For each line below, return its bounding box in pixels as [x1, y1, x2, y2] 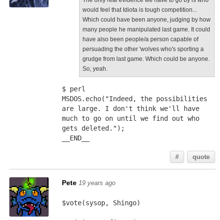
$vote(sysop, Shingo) [61, 199, 140, 207]
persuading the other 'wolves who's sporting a [82, 46, 204, 53]
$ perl [61, 85, 85, 93]
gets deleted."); [61, 124, 125, 132]
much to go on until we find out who [61, 114, 199, 122]
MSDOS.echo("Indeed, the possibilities [61, 95, 207, 103]
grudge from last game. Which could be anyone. [82, 55, 210, 62]
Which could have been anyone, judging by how [82, 16, 211, 23]
